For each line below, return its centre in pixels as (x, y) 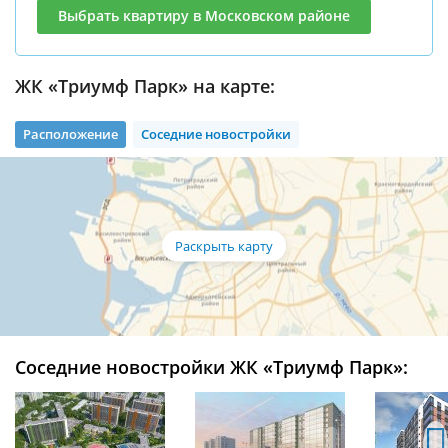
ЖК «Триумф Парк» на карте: (145, 85)
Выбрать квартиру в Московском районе (204, 15)
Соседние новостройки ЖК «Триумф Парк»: (211, 366)
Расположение (70, 134)
